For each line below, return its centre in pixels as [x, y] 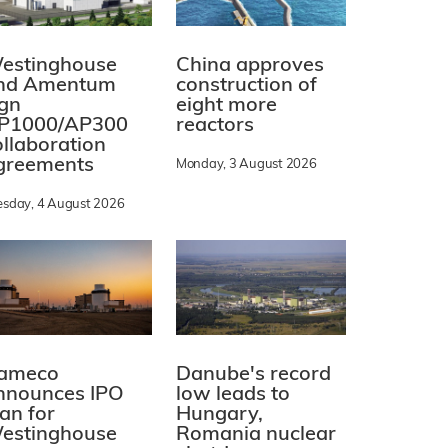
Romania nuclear [256, 435]
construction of [246, 85]
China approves [250, 65]
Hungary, [219, 415]
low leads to [233, 395]
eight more [226, 105]
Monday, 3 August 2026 [246, 164]
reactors [215, 125]
